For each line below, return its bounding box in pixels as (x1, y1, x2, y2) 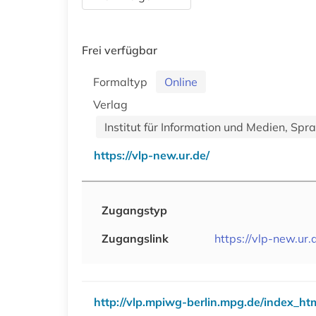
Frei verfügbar (82, 42, 157, 57)
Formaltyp (93, 74, 153, 89)
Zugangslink (102, 231, 169, 245)
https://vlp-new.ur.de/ (94, 147, 209, 162)
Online (164, 74, 197, 89)
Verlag (93, 97, 130, 111)
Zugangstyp (102, 202, 167, 217)
